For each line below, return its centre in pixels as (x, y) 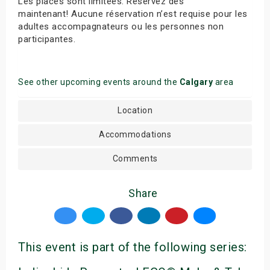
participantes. (47, 39)
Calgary (196, 82)
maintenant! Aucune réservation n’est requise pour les (133, 14)
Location (135, 110)
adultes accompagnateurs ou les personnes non (121, 27)
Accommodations (135, 134)
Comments (135, 159)
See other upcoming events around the (99, 82)
